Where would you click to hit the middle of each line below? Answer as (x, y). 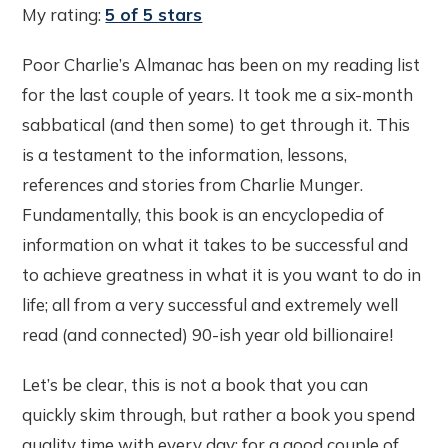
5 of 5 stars (154, 15)
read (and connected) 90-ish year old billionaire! (208, 335)
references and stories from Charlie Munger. (193, 185)
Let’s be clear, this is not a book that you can (195, 385)
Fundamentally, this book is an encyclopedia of (203, 215)
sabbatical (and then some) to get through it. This (216, 125)
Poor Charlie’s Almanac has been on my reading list (221, 65)
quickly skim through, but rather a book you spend (219, 415)
